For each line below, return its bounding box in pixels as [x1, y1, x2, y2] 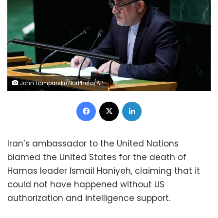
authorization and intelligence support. [7, 192, 170, 204]
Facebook [95, 96, 127, 106]
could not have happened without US [7, 178, 164, 190]
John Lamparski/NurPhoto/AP [18, 79, 103, 87]
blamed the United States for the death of [7, 151, 186, 163]
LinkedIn [141, 96, 166, 106]
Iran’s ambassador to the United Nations [7, 137, 179, 149]
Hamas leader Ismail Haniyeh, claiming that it [7, 164, 200, 177]
